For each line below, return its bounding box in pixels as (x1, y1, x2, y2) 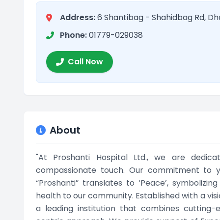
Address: (60, 12, 95, 23)
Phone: (60, 29, 87, 41)
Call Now (68, 56, 103, 67)
